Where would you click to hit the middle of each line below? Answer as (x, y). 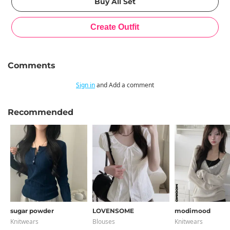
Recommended (41, 112)
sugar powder (32, 211)
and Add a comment (124, 85)
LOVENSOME (113, 211)
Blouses (104, 222)
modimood (193, 211)
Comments (32, 65)
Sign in (85, 85)
